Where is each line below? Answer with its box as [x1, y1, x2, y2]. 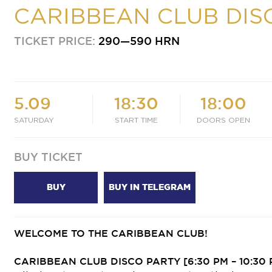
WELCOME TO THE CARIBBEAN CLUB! [14, 227, 211, 239]
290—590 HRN [98, 34, 180, 47]
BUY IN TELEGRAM [109, 182, 191, 192]
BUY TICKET [14, 150, 83, 163]
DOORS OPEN [197, 117, 251, 124]
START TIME [114, 117, 158, 124]
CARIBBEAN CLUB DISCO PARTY [14, 255, 180, 267]
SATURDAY [14, 117, 54, 124]
